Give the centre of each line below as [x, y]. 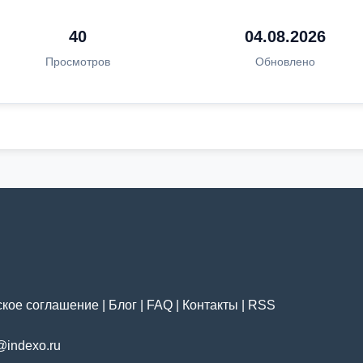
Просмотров [78, 62]
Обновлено [285, 62]
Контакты [210, 305]
